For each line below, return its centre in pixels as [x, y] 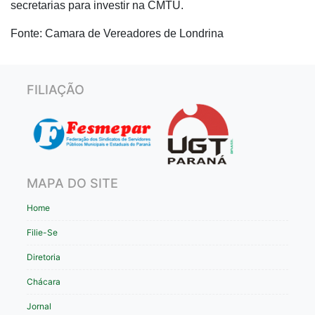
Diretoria [44, 257]
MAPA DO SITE [72, 183]
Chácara [44, 281]
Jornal [39, 306]
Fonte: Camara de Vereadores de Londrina [118, 34]
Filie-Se [42, 232]
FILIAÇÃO [56, 90]
